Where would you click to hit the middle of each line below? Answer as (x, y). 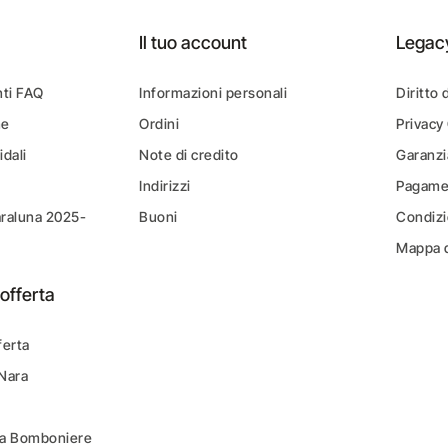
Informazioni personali (213, 92)
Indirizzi (165, 185)
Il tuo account (193, 42)
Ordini (159, 123)
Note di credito (189, 154)
